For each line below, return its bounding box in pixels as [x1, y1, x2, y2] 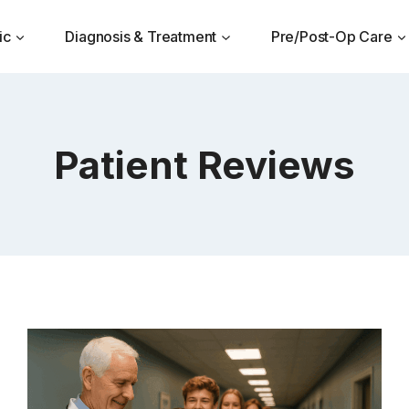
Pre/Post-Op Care [270, 26, 393, 46]
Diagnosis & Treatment [65, 26, 217, 46]
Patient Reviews [54, 141, 355, 188]
